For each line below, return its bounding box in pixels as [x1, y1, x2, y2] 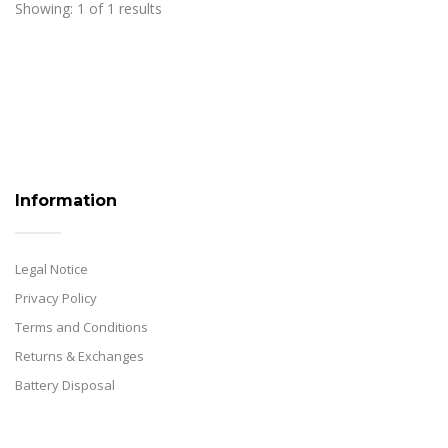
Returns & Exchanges [15, 347, 144, 365]
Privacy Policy [15, 289, 97, 307]
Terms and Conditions [15, 318, 148, 336]
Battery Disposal [15, 376, 115, 394]
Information [15, 191, 117, 210]
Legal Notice [15, 260, 88, 278]
